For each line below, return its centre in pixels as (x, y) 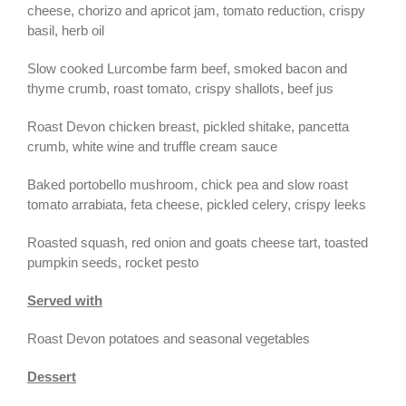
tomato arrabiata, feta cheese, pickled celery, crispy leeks (197, 204)
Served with (65, 300)
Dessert (52, 376)
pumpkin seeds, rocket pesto (113, 262)
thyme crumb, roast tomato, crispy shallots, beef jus (180, 88)
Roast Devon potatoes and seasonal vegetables (169, 338)
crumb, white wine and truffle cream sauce (152, 146)
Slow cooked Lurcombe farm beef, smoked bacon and (187, 68)
